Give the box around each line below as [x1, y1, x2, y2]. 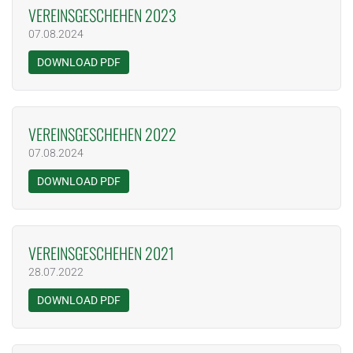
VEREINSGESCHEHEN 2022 [28, 122, 176, 146]
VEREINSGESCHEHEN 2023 [28, 3, 176, 27]
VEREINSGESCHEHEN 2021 [28, 241, 174, 265]
